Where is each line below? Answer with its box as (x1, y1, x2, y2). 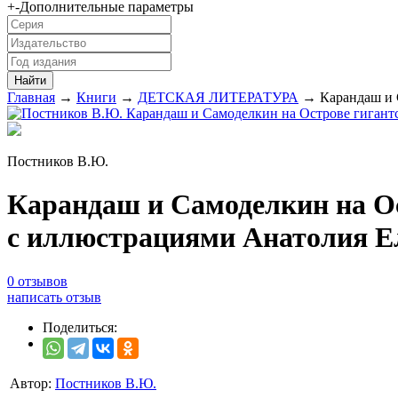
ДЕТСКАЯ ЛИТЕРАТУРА (138, 90, 298, 106)
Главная (7, 90, 55, 106)
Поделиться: (43, 319, 117, 335)
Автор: (10, 375, 52, 391)
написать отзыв (7, 289, 101, 305)
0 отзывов (7, 273, 68, 289)
